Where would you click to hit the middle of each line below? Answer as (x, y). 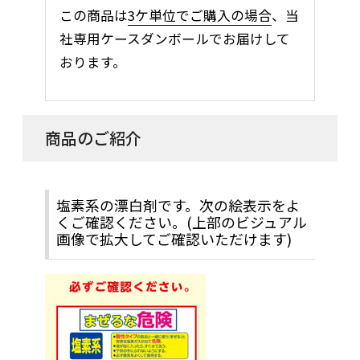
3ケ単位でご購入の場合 (199, 15)
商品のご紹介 (93, 137)
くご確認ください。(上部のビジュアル (181, 222)
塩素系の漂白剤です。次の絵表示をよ (178, 205)
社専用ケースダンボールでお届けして (174, 38)
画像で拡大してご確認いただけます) (174, 239)
